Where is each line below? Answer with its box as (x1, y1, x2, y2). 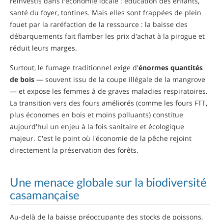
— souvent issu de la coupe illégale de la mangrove (34, 74, 205, 84)
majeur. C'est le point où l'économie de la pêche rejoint (10, 133, 192, 143)
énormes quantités (138, 62, 203, 72)
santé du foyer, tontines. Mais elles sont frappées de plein (10, 7, 201, 17)
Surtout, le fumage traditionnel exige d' (10, 62, 138, 72)
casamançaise (10, 187, 80, 202)
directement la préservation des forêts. (10, 145, 138, 155)
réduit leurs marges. (10, 43, 77, 53)
